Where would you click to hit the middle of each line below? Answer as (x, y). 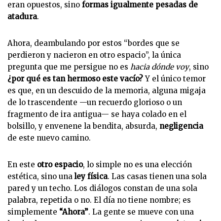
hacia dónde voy (160, 67)
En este (22, 165)
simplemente (33, 212)
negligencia (181, 126)
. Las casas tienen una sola (157, 176)
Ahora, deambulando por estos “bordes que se (93, 43)
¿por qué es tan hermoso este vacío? (75, 79)
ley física (91, 176)
